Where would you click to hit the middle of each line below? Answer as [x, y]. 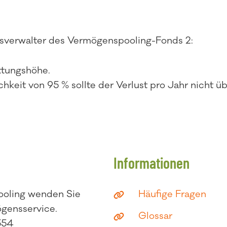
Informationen [152, 163]
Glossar [155, 216]
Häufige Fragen [172, 194]
